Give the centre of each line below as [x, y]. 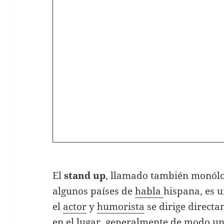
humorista [121, 206]
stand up [84, 175]
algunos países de [94, 191]
